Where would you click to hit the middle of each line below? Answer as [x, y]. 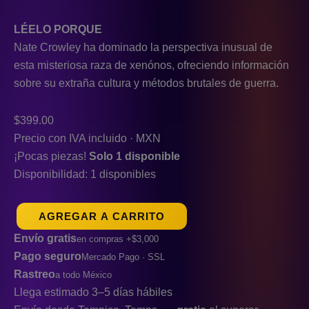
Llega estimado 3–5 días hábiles [93, 292]
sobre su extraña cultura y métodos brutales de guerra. [146, 83]
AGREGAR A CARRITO [102, 217]
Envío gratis [45, 239]
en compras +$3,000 [118, 239]
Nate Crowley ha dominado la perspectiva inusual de [143, 48]
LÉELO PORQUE [58, 30]
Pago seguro [48, 257]
